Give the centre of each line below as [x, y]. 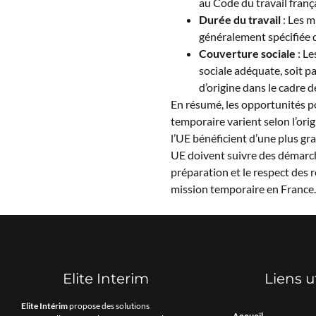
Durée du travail [239, 20]
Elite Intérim [44, 305]
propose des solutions [109, 305]
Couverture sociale [247, 54]
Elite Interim [106, 278]
